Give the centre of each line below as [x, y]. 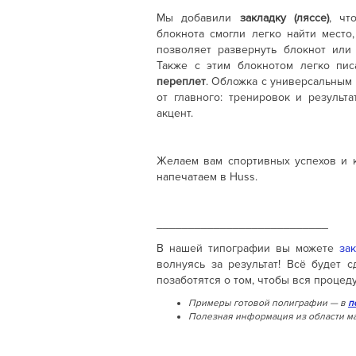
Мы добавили [198, 17]
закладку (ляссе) [284, 17]
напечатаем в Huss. [207, 176]
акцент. [175, 113]
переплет [181, 81]
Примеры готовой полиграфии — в [268, 303]
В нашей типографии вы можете [248, 248]
